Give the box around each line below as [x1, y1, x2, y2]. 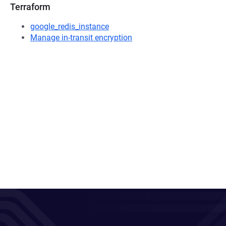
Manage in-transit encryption [30, 33, 132, 42]
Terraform [10, 2, 50, 12]
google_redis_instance [30, 22, 109, 31]
